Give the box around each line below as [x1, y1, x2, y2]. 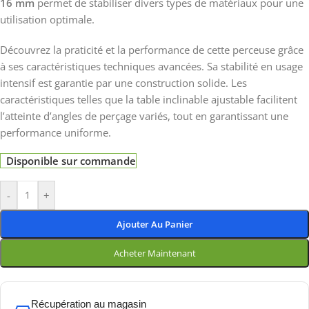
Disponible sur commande [6, 154, 137, 168]
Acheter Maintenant [113, 247, 196, 259]
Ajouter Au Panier [116, 218, 193, 230]
